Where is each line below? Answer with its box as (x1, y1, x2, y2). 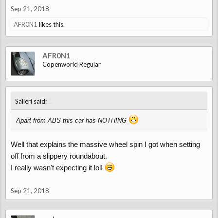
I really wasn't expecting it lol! (11, 163, 105, 172)
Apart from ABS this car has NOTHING (16, 117, 128, 124)
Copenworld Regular (42, 60, 101, 68)
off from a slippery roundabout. (11, 152, 107, 160)
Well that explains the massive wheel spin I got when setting (11, 140, 200, 148)
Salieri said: (15, 97, 48, 105)
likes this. (37, 20, 65, 28)
